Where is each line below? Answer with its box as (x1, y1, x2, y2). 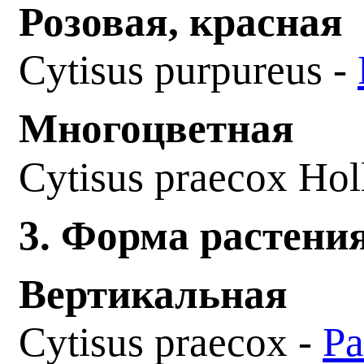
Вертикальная (19, 271, 298, 317)
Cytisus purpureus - (19, 46, 357, 93)
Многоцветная (19, 105, 305, 151)
